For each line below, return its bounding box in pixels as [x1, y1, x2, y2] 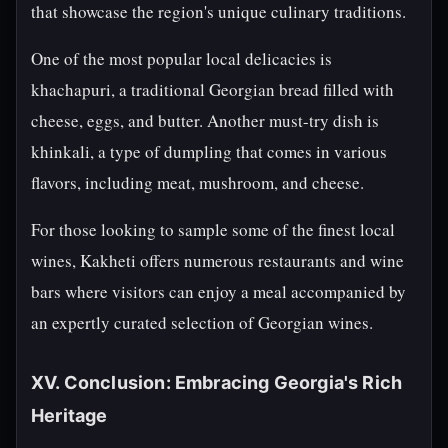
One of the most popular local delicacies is [31, 47, 332, 70]
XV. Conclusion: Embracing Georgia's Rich [31, 372, 403, 393]
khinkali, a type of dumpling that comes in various [31, 140, 387, 163]
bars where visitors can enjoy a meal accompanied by [31, 280, 406, 303]
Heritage [31, 405, 108, 426]
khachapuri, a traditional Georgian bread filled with [31, 78, 394, 101]
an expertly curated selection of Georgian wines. [31, 311, 373, 334]
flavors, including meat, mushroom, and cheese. [31, 171, 364, 194]
